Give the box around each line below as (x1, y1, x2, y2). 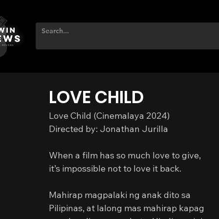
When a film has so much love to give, (49, 150, 201, 161)
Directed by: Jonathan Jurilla (49, 123, 168, 134)
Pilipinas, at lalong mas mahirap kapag (49, 202, 206, 214)
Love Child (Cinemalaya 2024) (49, 110, 170, 121)
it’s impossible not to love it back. (49, 163, 181, 174)
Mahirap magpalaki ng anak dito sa (49, 189, 193, 200)
